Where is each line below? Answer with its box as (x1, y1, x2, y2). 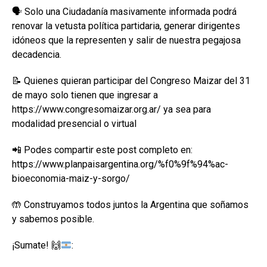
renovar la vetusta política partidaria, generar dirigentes (12, 20, 240, 32)
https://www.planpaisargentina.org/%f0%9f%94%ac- (12, 159, 228, 170)
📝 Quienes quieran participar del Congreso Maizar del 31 (12, 75, 250, 87)
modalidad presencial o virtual (12, 118, 136, 130)
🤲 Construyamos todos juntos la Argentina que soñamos (12, 199, 249, 211)
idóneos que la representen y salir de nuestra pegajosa (12, 35, 241, 46)
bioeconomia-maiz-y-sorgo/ (12, 173, 130, 185)
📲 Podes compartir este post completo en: (12, 144, 193, 156)
